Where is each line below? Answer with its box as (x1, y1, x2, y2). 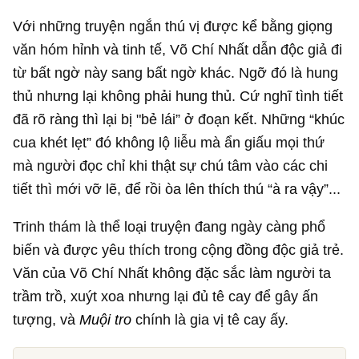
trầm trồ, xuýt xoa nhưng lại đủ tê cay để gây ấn (13, 288, 319, 305)
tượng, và (13, 311, 80, 329)
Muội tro (79, 311, 132, 329)
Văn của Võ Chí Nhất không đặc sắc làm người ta (13, 264, 332, 282)
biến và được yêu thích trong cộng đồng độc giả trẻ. (13, 241, 345, 259)
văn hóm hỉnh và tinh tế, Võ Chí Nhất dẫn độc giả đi (13, 40, 343, 58)
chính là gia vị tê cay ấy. (131, 311, 289, 329)
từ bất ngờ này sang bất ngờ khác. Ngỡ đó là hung (13, 63, 339, 81)
